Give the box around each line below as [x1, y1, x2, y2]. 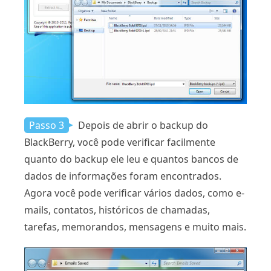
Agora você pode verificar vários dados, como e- [24, 186, 244, 200]
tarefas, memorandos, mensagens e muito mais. [24, 220, 246, 234]
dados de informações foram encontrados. [24, 169, 221, 183]
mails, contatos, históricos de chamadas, [24, 203, 210, 217]
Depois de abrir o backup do [76, 119, 208, 132]
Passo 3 [29, 119, 64, 132]
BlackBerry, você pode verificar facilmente [24, 135, 215, 149]
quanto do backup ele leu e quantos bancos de [24, 152, 238, 166]
